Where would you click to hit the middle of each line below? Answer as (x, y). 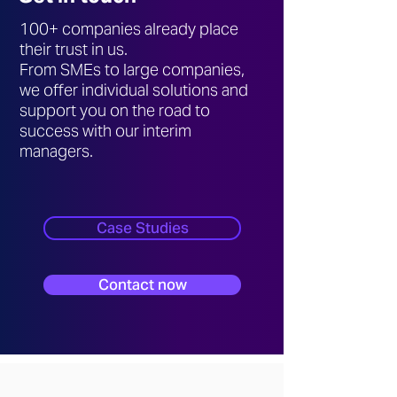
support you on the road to (115, 110)
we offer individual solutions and (134, 90)
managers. (56, 151)
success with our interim (105, 131)
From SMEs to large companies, (132, 70)
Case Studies (142, 228)
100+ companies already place (129, 29)
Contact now (142, 284)
